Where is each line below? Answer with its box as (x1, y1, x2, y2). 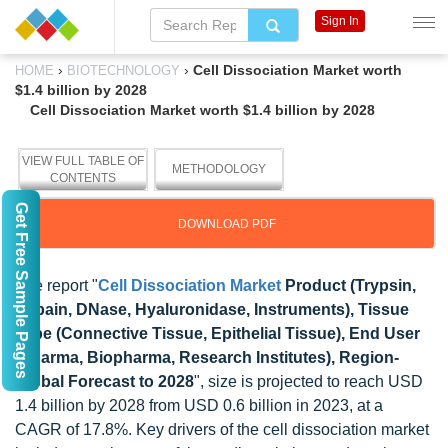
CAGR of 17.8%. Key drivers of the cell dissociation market (15, 421, 429, 438)
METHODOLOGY (172, 162, 266, 176)
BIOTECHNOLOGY (63, 63, 184, 78)
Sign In (320, 14, 359, 28)
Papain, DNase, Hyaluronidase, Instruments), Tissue (15, 301, 409, 318)
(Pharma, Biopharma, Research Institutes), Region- (15, 349, 399, 366)
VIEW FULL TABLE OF (22, 154, 144, 168)
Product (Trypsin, (285, 277, 416, 294)
